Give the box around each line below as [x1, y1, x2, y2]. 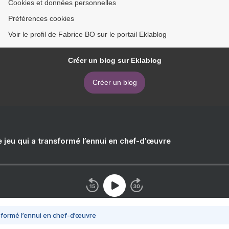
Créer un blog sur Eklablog [67, 56, 162, 64]
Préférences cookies [8, 14, 74, 22]
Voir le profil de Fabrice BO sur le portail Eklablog [8, 30, 167, 38]
